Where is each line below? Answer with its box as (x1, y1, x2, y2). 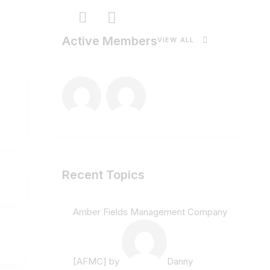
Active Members (62, 34, 157, 49)
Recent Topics (62, 168, 145, 183)
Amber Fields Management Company (73, 206, 227, 218)
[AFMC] (73, 256, 107, 268)
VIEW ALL (157, 36, 194, 45)
